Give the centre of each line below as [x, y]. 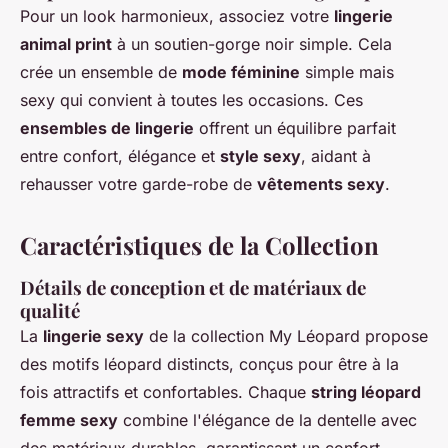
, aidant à [336, 156]
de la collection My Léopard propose [286, 336]
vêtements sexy [321, 184]
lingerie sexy [93, 336]
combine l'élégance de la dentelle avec [267, 420]
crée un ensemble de [101, 72]
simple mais [347, 72]
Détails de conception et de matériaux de [193, 288]
